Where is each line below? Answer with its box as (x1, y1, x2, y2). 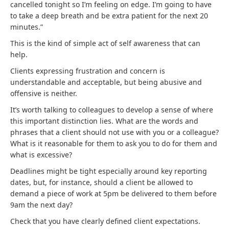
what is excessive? (10, 150, 72, 159)
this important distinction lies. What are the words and (10, 116, 198, 126)
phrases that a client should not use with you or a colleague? (10, 127, 219, 137)
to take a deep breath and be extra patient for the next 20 (10, 11, 208, 20)
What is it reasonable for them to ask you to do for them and (10, 139, 217, 148)
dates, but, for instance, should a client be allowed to (10, 177, 193, 187)
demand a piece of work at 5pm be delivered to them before (10, 189, 217, 198)
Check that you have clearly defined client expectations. (10, 216, 200, 226)
